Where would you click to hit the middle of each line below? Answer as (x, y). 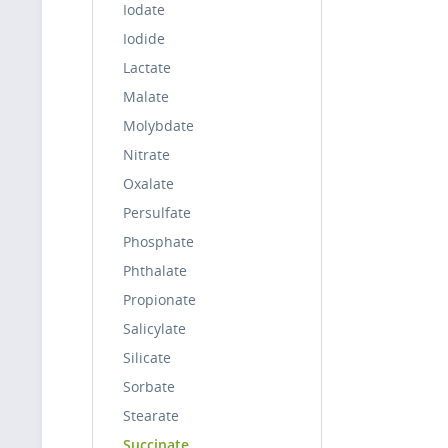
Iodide (144, 38)
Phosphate (158, 241)
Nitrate (146, 154)
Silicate (147, 357)
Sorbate (149, 386)
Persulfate (157, 212)
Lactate (147, 67)
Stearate (151, 415)
